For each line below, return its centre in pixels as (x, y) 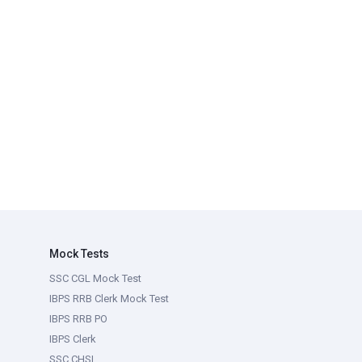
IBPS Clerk (73, 339)
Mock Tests (79, 254)
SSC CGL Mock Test (95, 278)
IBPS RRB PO (78, 319)
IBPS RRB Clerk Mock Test (109, 299)
